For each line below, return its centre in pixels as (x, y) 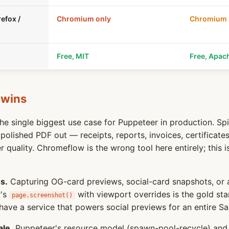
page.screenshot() (42, 195)
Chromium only (84, 19)
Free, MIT (73, 56)
